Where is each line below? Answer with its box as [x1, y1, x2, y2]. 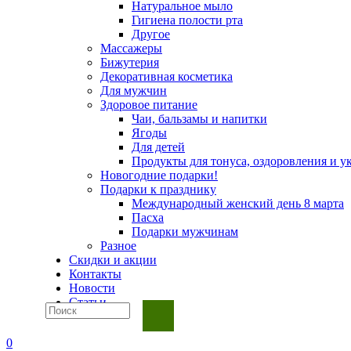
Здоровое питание [100, 97, 197, 111]
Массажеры [100, 41, 162, 55]
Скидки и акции [69, 252, 157, 266]
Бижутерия [100, 55, 159, 69]
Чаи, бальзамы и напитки [132, 111, 267, 125]
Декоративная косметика [100, 69, 233, 83]
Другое [132, 27, 170, 41]
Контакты [69, 266, 121, 280]
